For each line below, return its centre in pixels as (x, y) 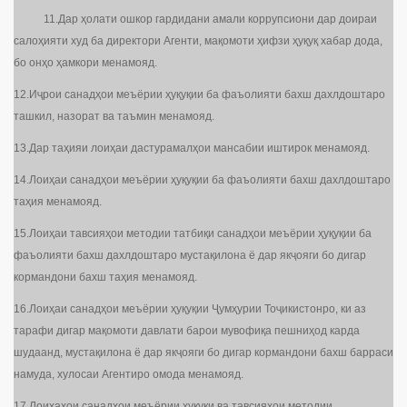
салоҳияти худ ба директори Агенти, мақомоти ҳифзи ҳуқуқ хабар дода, (198, 41)
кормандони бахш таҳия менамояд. (105, 278)
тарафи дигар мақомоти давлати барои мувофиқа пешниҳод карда (187, 331)
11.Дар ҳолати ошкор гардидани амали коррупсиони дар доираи (195, 20)
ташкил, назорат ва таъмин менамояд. (114, 117)
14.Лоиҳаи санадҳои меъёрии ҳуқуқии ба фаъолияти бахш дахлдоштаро (202, 180)
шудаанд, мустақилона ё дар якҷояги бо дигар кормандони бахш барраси (203, 353)
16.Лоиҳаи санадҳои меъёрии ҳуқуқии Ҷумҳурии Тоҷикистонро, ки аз (190, 309)
